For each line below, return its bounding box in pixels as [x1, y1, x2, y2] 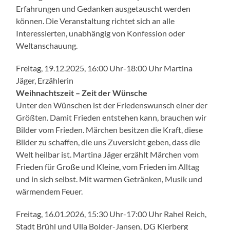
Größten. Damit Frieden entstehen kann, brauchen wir [16, 112, 207, 122]
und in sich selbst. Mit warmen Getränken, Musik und [16, 174, 203, 184]
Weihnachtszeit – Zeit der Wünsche [16, 87, 148, 98]
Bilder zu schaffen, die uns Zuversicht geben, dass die [16, 137, 201, 147]
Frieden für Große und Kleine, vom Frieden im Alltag [16, 161, 200, 171]
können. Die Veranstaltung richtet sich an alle [16, 15, 175, 26]
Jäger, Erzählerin [16, 75, 74, 85]
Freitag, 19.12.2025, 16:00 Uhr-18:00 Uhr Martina [16, 63, 193, 73]
